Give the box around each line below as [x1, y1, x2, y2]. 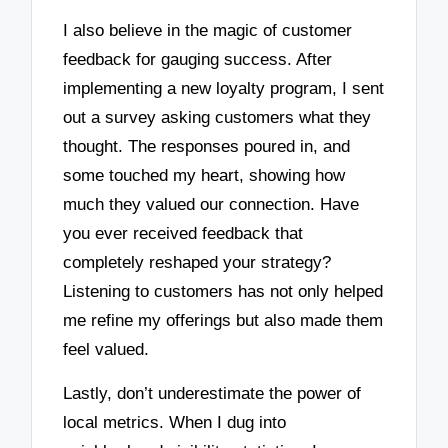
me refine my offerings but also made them [63, 310, 384, 330]
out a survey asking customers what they [63, 107, 372, 127]
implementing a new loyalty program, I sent [63, 78, 385, 98]
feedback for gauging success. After [63, 49, 333, 69]
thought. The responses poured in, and [63, 136, 351, 156]
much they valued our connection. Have [63, 194, 360, 214]
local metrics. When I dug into [63, 413, 287, 433]
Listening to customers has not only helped [63, 281, 384, 301]
